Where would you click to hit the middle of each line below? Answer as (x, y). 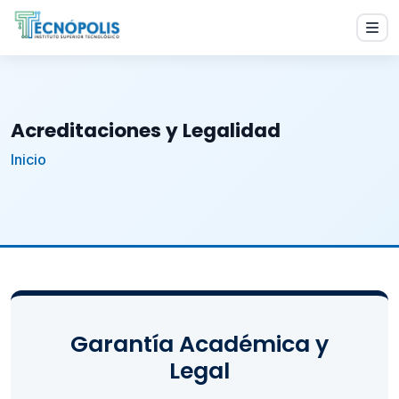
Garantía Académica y (199, 345)
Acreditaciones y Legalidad (146, 130)
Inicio (28, 159)
